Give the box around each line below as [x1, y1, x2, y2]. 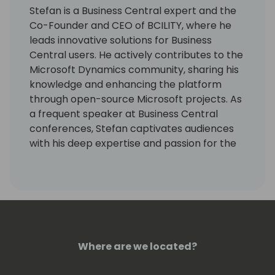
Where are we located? [78, 239, 197, 254]
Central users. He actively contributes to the [29, 48, 243, 63]
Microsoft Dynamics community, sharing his [29, 63, 239, 77]
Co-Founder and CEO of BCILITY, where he [29, 18, 231, 33]
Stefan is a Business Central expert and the [29, 4, 236, 18]
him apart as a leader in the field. [29, 180, 187, 195]
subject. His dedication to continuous [29, 151, 204, 166]
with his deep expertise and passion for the [29, 136, 236, 151]
